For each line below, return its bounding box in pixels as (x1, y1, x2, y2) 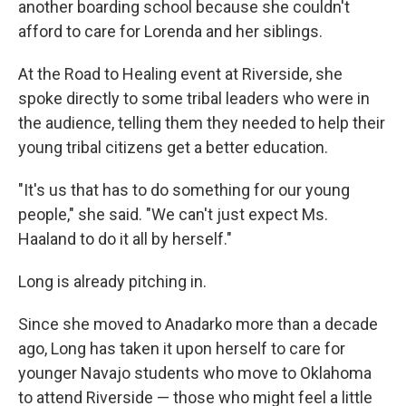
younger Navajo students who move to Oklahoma (18, 363, 372, 383)
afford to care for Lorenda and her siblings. (18, 22, 323, 42)
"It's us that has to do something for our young (18, 180, 350, 200)
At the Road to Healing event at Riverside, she (18, 64, 343, 84)
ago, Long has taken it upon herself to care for (18, 339, 345, 359)
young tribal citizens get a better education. (18, 138, 328, 158)
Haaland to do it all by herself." (18, 229, 232, 249)
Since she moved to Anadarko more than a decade (18, 314, 378, 334)
